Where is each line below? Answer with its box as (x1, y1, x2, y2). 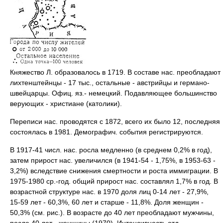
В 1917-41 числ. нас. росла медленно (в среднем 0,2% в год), (10, 145, 212, 154)
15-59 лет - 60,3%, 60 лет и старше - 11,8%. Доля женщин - (10, 198, 204, 206)
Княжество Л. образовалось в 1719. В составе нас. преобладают (10, 68, 221, 76)
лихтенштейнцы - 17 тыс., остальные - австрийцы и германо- (10, 78, 210, 87)
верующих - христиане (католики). (10, 99, 122, 108)
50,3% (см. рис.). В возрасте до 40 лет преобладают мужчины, (10, 208, 214, 217)
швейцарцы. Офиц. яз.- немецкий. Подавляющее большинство (10, 89, 217, 97)
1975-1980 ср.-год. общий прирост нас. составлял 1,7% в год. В (10, 177, 218, 185)
